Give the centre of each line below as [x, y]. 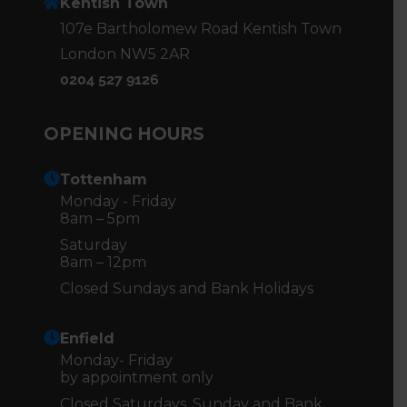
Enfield [87, 338]
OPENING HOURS [124, 134]
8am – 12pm [103, 262]
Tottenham [104, 179]
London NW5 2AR [125, 54]
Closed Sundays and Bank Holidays [187, 288]
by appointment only [137, 377]
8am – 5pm [100, 218]
